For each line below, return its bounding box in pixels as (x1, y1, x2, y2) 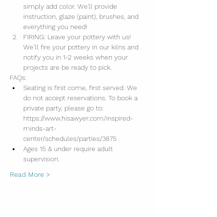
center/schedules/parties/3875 (23, 135, 117, 142)
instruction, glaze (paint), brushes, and (23, 13, 140, 20)
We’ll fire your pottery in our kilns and (23, 43, 140, 51)
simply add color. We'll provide (23, 2, 119, 10)
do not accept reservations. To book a (23, 94, 139, 102)
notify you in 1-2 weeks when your (23, 53, 130, 61)
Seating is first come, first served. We (23, 84, 139, 92)
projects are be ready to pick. (23, 63, 112, 71)
